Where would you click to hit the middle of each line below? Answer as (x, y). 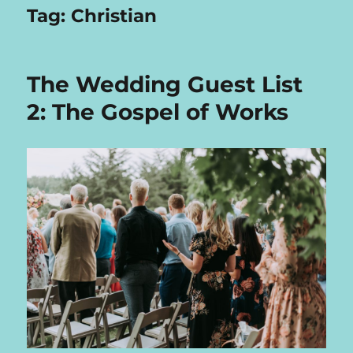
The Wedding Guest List (165, 85)
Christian (114, 16)
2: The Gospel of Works (158, 112)
